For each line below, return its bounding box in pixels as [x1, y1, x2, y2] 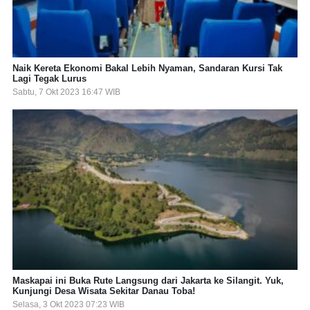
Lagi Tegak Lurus [12, 73, 86, 84]
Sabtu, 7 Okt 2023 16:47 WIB [12, 87, 120, 98]
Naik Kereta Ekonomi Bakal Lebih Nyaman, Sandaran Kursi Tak [12, 63, 282, 74]
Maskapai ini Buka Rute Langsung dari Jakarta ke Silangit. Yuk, [12, 275, 284, 286]
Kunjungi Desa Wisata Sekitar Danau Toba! [12, 285, 195, 296]
